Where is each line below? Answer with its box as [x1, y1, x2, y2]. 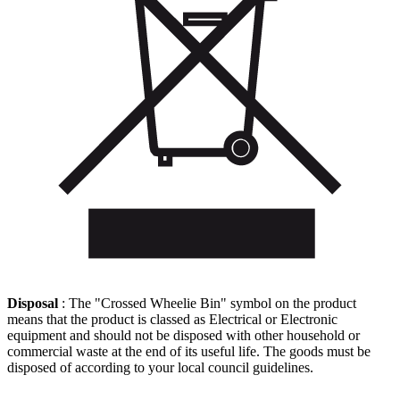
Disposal [7, 295, 58, 311]
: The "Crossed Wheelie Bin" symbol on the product [58, 295, 356, 311]
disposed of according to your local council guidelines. [7, 359, 313, 375]
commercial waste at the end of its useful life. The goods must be [7, 343, 371, 359]
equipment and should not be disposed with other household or [7, 327, 360, 343]
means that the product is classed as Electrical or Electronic [7, 311, 337, 327]
